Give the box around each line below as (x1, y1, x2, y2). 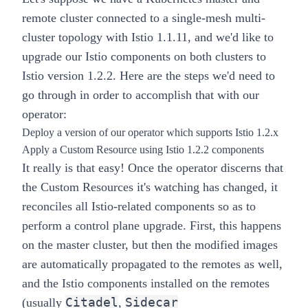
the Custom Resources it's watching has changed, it (22, 180, 278, 195)
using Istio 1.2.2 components (140, 144, 264, 156)
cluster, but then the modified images (93, 238, 278, 252)
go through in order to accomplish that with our (22, 88, 259, 102)
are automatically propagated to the (22, 257, 198, 272)
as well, (244, 257, 283, 272)
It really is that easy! (22, 161, 124, 175)
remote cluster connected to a (22, 11, 168, 25)
